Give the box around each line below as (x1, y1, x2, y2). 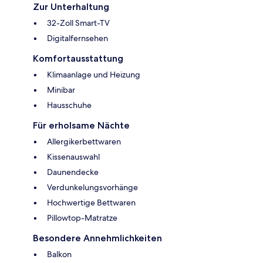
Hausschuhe (47, 99, 92, 110)
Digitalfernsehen (47, 32, 108, 43)
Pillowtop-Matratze (47, 212, 117, 223)
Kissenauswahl (47, 151, 100, 162)
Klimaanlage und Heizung (47, 69, 140, 80)
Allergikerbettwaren (47, 136, 121, 147)
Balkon (47, 248, 72, 259)
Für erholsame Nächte (33, 119, 130, 131)
